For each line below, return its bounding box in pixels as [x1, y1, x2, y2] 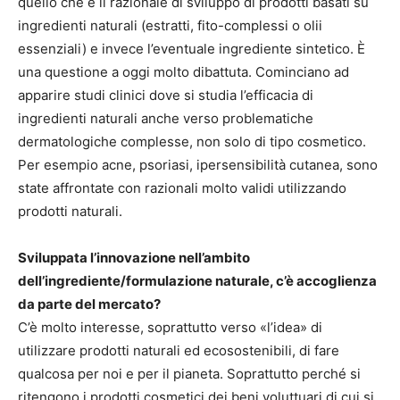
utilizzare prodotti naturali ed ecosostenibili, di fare [18, 342, 339, 360]
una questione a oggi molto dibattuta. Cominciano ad [18, 63, 349, 81]
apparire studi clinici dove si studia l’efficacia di [18, 87, 313, 104]
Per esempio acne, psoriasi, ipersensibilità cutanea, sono [18, 156, 378, 174]
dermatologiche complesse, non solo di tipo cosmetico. [18, 133, 366, 151]
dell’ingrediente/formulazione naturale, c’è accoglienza [18, 272, 377, 290]
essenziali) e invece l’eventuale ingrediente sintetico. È [18, 40, 365, 58]
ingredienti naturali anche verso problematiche [18, 110, 313, 128]
